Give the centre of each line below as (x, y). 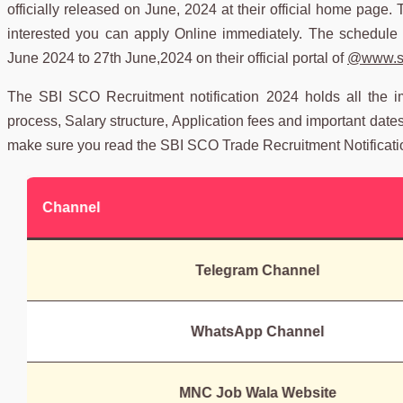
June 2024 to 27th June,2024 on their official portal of (177, 58)
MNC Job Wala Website (264, 392)
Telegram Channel (265, 270)
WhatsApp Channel (265, 331)
